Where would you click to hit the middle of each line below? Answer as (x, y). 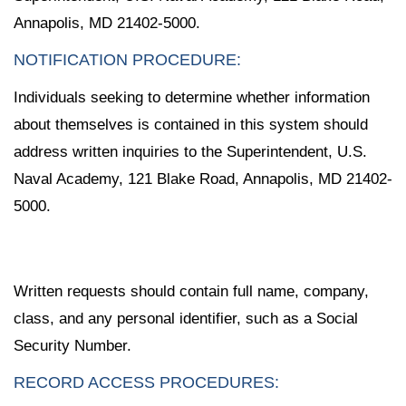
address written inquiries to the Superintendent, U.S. (190, 152)
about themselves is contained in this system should (191, 125)
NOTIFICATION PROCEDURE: (127, 60)
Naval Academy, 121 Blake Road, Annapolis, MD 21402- (203, 179)
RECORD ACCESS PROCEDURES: (146, 383)
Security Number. (72, 345)
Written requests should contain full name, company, (191, 291)
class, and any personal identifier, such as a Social (186, 318)
